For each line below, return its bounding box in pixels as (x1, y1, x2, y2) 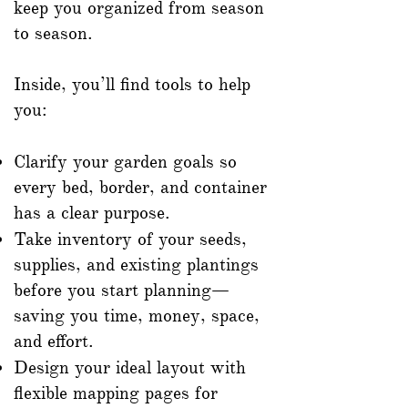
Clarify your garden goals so (14, 150, 237, 174)
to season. (14, 22, 93, 46)
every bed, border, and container (14, 176, 267, 199)
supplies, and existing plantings (14, 253, 259, 277)
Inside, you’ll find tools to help (14, 73, 250, 97)
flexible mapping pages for (14, 382, 218, 405)
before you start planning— (14, 279, 229, 302)
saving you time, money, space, (14, 304, 260, 328)
